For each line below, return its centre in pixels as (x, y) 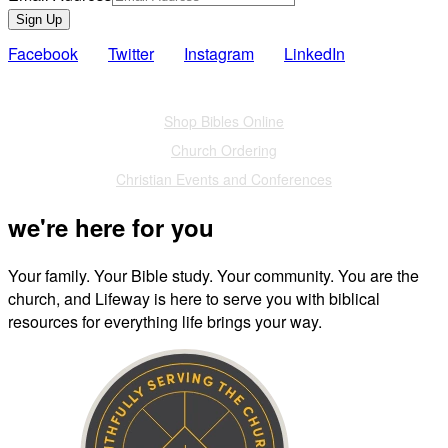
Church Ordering (224, 150)
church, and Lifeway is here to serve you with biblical (194, 298)
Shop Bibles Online (224, 121)
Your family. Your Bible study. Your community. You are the (213, 275)
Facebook (43, 54)
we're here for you (111, 227)
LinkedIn (314, 54)
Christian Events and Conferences (224, 179)
